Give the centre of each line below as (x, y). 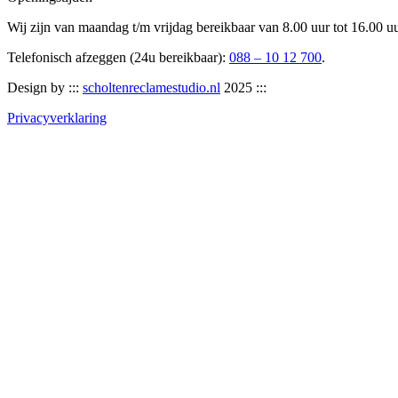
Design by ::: (45, 87)
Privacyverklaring (57, 117)
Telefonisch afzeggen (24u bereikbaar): (118, 57)
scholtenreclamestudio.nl (151, 87)
